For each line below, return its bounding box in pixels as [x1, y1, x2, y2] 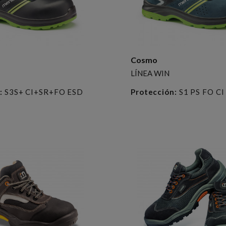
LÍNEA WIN [130, 68, 169, 78]
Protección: [130, 87, 177, 96]
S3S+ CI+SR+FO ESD [2, 87, 84, 96]
